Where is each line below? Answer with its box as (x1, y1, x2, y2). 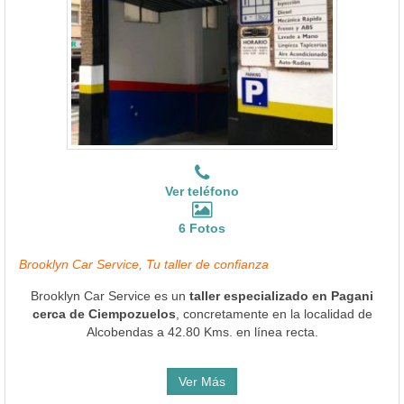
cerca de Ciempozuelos (32, 306, 176, 321)
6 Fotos (179, 220, 225, 235)
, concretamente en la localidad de (175, 306, 372, 321)
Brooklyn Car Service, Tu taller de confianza (19, 256, 269, 271)
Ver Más (179, 373, 225, 389)
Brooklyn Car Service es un (31, 288, 189, 303)
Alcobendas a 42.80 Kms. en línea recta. (86, 324, 318, 339)
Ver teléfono (165, 183, 239, 198)
